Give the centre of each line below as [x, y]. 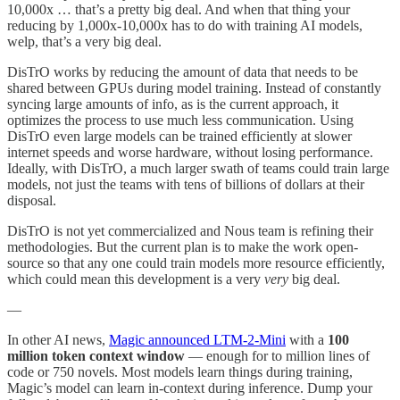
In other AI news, [58, 339]
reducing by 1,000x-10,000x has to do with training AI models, [185, 25]
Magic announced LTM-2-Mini [197, 339]
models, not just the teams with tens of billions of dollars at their [186, 184]
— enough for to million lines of [277, 355]
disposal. [32, 200]
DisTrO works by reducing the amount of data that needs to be [183, 71]
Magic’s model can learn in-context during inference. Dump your [190, 387]
